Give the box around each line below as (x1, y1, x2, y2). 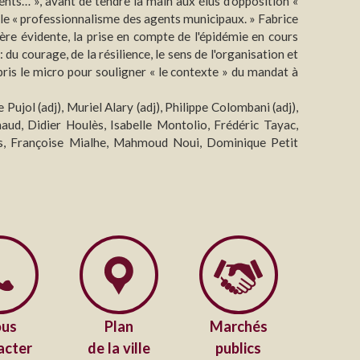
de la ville (87, 338, 150, 357)
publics (215, 338, 262, 357)
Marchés (209, 317, 268, 335)
